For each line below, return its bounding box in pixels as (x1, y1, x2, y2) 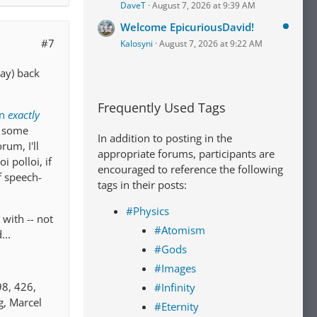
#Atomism (154, 223, 205, 237)
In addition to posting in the (98, 131, 232, 145)
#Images (154, 261, 196, 275)
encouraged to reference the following (98, 162, 283, 176)
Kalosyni (120, 38, 153, 50)
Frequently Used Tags (98, 99, 226, 116)
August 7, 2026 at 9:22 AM (159, 38, 263, 50)
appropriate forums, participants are (98, 146, 275, 161)
